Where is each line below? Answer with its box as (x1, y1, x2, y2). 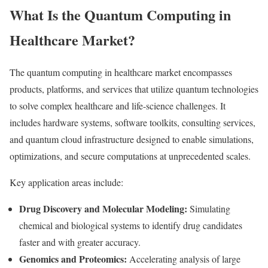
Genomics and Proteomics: (19, 252, 127, 266)
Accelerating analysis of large (127, 252, 240, 266)
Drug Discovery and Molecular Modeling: (19, 202, 187, 216)
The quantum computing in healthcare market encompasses (10, 66, 232, 79)
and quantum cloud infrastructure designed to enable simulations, (10, 133, 254, 146)
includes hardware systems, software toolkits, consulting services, (10, 116, 255, 129)
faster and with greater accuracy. (19, 236, 141, 249)
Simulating (187, 202, 230, 215)
